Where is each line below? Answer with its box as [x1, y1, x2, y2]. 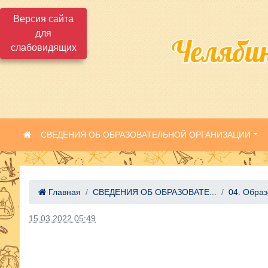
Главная [46, 187, 81, 197]
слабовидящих [10, 42, 77, 53]
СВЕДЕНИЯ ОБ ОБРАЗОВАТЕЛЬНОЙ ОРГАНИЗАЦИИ [41, 130, 251, 139]
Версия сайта [13, 14, 74, 24]
